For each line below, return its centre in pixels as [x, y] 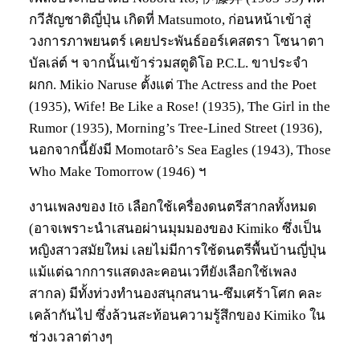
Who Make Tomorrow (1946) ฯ [118, 171]
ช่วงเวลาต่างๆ [71, 337]
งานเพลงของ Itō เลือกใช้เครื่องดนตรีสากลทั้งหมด [173, 207]
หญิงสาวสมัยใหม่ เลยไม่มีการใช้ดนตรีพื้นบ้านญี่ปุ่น [178, 250]
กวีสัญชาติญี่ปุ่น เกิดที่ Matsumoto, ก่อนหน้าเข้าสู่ [170, 19]
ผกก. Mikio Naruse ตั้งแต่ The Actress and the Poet [173, 84]
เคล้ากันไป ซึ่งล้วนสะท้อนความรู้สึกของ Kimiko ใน [177, 315]
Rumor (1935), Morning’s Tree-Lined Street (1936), [176, 128]
